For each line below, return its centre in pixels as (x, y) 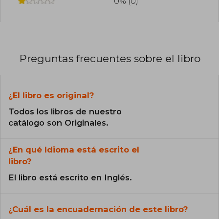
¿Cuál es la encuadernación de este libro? (98, 209)
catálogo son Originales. (58, 123)
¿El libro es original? (51, 96)
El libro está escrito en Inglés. (70, 178)
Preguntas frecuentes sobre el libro (110, 59)
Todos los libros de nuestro (65, 112)
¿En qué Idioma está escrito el (74, 150)
